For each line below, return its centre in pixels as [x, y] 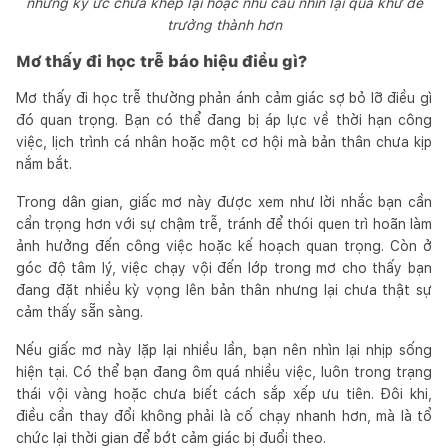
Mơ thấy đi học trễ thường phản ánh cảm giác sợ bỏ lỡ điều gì [224, 97]
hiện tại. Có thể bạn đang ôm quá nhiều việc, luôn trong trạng [224, 371]
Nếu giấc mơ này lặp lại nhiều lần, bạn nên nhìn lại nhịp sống [224, 349]
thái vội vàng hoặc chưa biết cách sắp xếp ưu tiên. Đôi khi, [224, 393]
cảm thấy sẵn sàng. [79, 311]
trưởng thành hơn [224, 24]
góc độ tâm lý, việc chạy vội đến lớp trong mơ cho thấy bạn [224, 267]
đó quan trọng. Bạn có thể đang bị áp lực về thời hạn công [224, 119]
